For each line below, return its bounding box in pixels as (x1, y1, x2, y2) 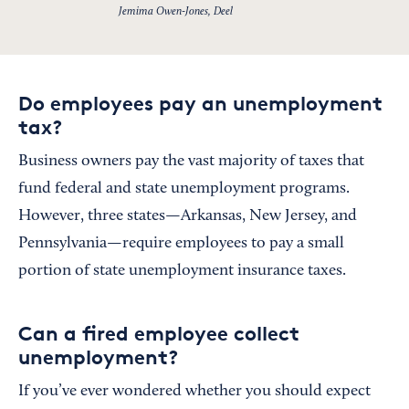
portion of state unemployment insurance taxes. (18, 262, 346, 279)
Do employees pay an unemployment (18, 90, 383, 115)
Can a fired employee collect (18, 320, 299, 345)
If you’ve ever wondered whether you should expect (18, 383, 371, 400)
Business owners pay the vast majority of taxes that (18, 152, 364, 170)
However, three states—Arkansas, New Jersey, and (18, 207, 357, 225)
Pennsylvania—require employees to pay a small (18, 235, 344, 252)
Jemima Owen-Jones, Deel (119, 5, 233, 17)
